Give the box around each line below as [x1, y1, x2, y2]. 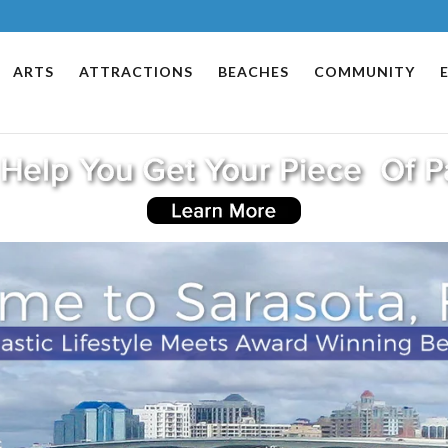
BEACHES [218, 63, 289, 80]
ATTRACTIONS [79, 63, 193, 80]
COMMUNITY [314, 63, 415, 80]
